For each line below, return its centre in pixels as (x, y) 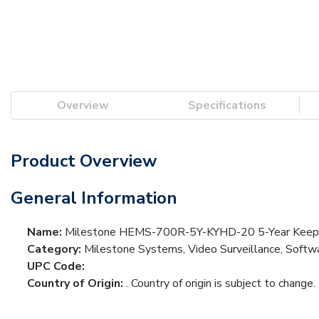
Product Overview (84, 161)
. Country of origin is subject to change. (221, 283)
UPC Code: (56, 266)
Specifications (227, 105)
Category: (56, 249)
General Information (94, 198)
